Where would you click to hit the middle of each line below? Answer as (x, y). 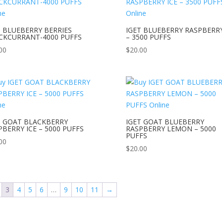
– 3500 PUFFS (148, 37)
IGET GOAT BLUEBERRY (165, 121)
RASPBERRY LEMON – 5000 (171, 128)
